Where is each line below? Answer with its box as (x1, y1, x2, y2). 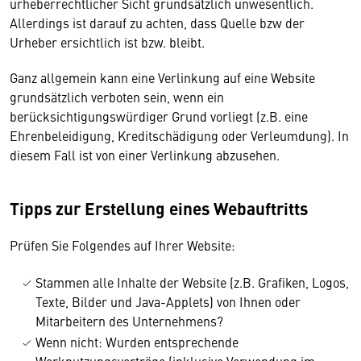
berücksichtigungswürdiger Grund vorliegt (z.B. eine (10, 107, 308, 125)
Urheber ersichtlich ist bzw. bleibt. (10, 33, 205, 51)
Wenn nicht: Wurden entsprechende (35, 333, 239, 351)
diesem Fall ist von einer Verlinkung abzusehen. (10, 146, 280, 164)
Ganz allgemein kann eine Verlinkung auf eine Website (10, 68, 315, 86)
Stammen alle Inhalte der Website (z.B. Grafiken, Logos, (35, 273, 349, 291)
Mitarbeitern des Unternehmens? (35, 312, 223, 330)
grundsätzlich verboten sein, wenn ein (10, 88, 224, 106)
